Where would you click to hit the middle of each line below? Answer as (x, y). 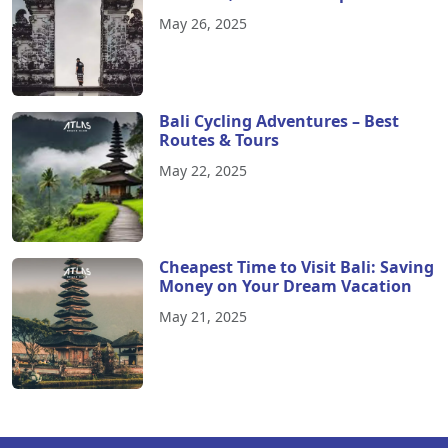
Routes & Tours (218, 139)
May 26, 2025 (202, 24)
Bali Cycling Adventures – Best (278, 120)
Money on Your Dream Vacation (285, 286)
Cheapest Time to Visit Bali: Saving (296, 267)
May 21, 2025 (202, 317)
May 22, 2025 (202, 170)
